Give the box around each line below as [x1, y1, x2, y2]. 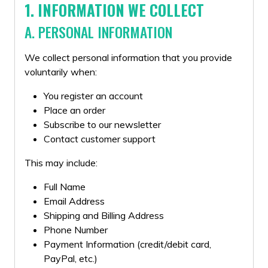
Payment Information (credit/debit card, [44, 238, 211, 250]
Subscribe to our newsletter [44, 118, 161, 130]
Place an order [44, 104, 105, 116]
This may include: [25, 157, 98, 169]
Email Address [44, 195, 105, 207]
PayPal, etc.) [44, 252, 98, 264]
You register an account [44, 90, 143, 102]
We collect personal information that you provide [25, 51, 232, 63]
